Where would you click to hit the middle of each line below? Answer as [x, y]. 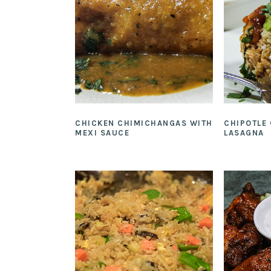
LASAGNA [244, 132]
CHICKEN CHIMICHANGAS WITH [144, 123]
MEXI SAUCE [102, 132]
